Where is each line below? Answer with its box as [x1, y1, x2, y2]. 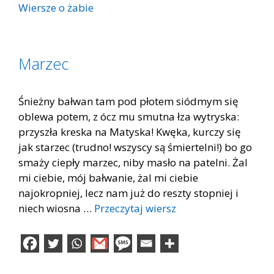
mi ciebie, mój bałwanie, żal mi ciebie [18, 171, 198, 185]
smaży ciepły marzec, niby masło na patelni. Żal [18, 155, 248, 169]
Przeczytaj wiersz [94, 201, 176, 215]
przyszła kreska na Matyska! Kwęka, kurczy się [18, 125, 241, 139]
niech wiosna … [18, 201, 94, 215]
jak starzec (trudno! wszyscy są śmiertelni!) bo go [18, 140, 252, 154]
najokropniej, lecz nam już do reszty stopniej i [18, 186, 239, 200]
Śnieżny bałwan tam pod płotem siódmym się [18, 94, 239, 108]
